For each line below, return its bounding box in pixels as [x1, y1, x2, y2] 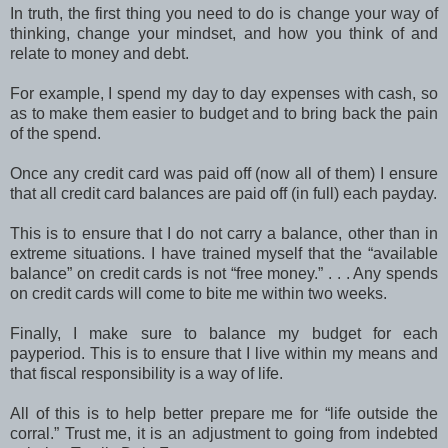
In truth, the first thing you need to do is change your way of [10, 5, 438, 23]
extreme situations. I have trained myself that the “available [10, 245, 438, 263]
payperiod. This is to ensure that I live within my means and [10, 345, 438, 363]
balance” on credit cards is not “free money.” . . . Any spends [10, 265, 438, 283]
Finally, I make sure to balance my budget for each [10, 325, 438, 343]
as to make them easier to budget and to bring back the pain [10, 105, 438, 123]
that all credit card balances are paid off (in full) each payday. [10, 185, 437, 203]
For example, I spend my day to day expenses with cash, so [10, 85, 438, 103]
